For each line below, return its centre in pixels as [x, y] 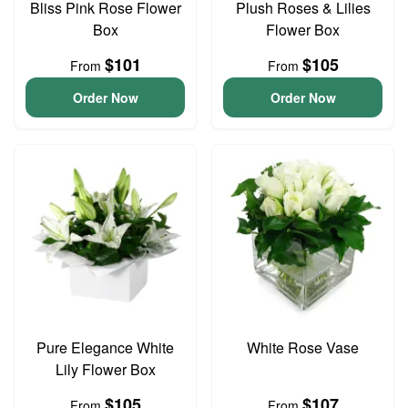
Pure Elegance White [105, 347]
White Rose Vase [303, 347]
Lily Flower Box [105, 369]
